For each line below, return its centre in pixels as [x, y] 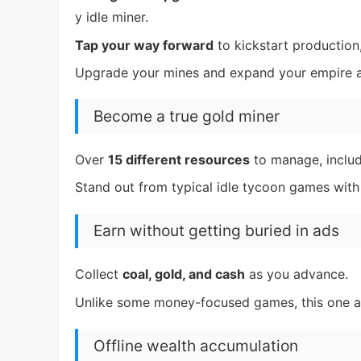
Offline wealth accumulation [196, 345]
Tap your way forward [144, 45]
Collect [99, 274]
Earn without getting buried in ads [217, 231]
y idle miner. [112, 17]
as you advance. [297, 274]
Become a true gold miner [187, 116]
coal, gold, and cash [184, 274]
